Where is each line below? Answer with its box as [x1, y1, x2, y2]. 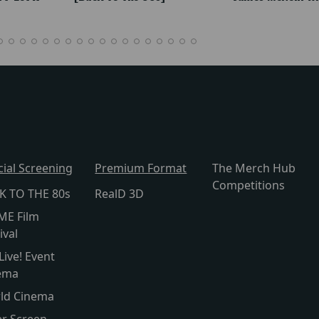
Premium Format [95, 160, 187, 177]
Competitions [211, 177, 285, 194]
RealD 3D [95, 186, 145, 202]
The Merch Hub [211, 160, 296, 177]
